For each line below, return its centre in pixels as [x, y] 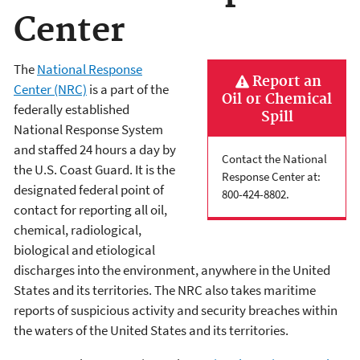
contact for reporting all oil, [90, 209]
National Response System [88, 129]
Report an [287, 82]
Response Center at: [271, 176]
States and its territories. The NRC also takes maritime [165, 290]
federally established [72, 109]
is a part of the [128, 89]
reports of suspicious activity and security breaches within [176, 310]
